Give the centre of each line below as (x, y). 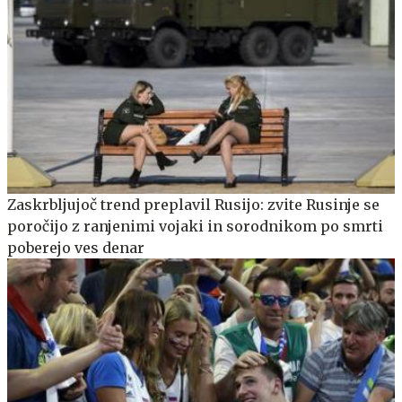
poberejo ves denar (76, 247)
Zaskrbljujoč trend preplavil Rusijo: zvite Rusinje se (193, 204)
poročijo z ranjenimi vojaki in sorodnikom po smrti (195, 226)
